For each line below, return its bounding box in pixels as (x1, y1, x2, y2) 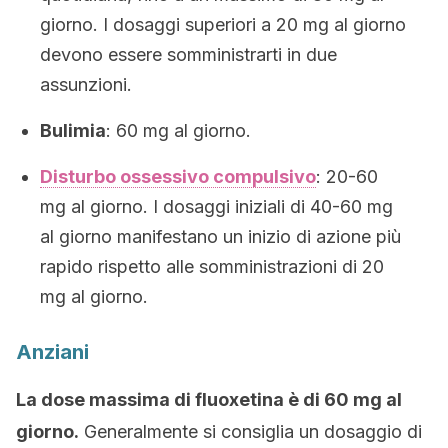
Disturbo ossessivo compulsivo (40, 166, 316, 187)
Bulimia (40, 120, 106, 141)
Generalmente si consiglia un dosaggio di (79, 421, 422, 442)
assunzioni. (40, 74, 132, 95)
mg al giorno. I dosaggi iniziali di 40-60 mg (40, 196, 393, 217)
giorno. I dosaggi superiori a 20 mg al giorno (40, 14, 406, 35)
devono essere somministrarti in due (40, 44, 337, 65)
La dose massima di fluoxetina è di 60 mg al (16, 389, 402, 410)
